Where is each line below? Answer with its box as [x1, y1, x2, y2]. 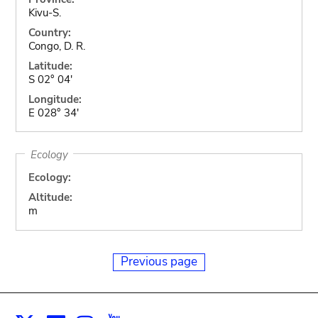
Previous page [121, 253, 197, 270]
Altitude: [28, 190, 72, 204]
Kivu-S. [28, 5, 61, 20]
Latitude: [28, 58, 72, 73]
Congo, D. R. [28, 38, 85, 53]
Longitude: [28, 92, 82, 106]
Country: [28, 25, 71, 40]
